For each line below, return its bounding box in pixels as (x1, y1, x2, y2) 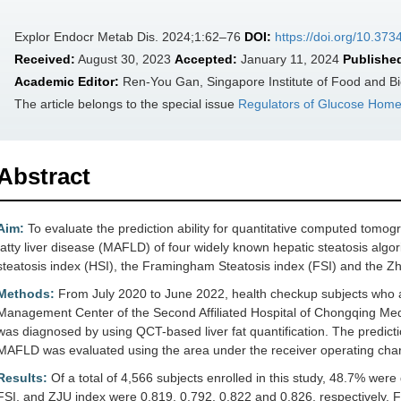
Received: (14, 52, 75, 66)
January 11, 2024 (237, 52, 343, 66)
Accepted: (175, 52, 237, 66)
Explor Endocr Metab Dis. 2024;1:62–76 (14, 30, 244, 44)
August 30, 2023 (75, 52, 175, 66)
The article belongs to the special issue (14, 97, 238, 111)
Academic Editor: (14, 74, 119, 89)
